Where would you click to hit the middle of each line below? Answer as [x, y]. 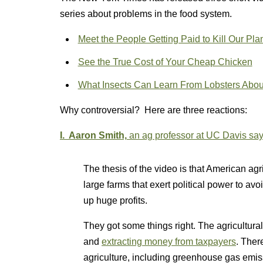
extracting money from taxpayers [169, 242]
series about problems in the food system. [146, 14]
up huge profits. [115, 200]
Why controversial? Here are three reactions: [154, 110]
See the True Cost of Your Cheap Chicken [165, 62]
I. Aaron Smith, [93, 135]
